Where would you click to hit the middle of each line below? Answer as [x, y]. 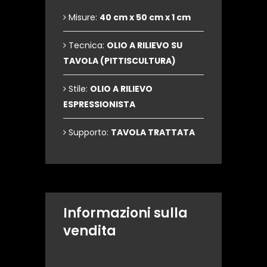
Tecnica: [86, 46]
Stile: [78, 89]
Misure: [83, 18]
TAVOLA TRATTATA [153, 133]
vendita [90, 231]
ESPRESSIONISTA [99, 105]
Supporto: [89, 133]
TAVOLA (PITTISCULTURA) [119, 61]
